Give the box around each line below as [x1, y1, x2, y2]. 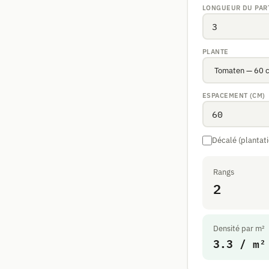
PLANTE [202, 47, 229, 56]
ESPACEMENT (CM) [202, 91, 265, 100]
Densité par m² [213, 223, 265, 234]
